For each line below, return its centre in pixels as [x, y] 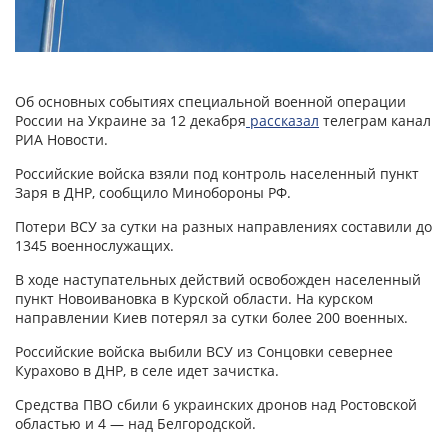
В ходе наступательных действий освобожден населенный [218, 280]
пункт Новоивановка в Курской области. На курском [194, 299]
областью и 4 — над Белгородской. [135, 424]
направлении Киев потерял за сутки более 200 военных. [211, 318]
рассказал [282, 121]
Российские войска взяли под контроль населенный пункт [217, 174]
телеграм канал [375, 121]
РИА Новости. [61, 140]
